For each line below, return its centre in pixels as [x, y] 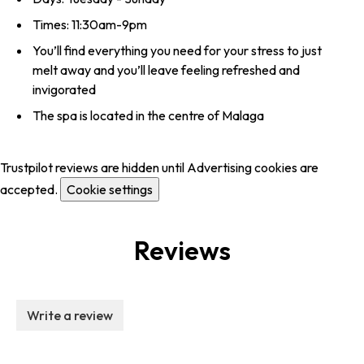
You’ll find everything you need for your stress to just [177, 51]
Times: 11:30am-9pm [90, 25]
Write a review [70, 316]
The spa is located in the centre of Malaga [148, 116]
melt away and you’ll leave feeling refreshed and [166, 70]
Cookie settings [110, 190]
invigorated [64, 90]
